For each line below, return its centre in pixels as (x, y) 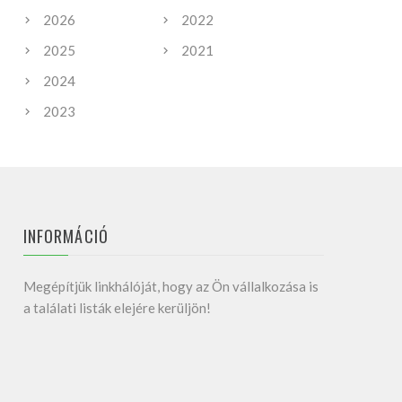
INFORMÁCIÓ (66, 236)
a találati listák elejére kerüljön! (117, 308)
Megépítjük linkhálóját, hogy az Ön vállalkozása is (170, 286)
